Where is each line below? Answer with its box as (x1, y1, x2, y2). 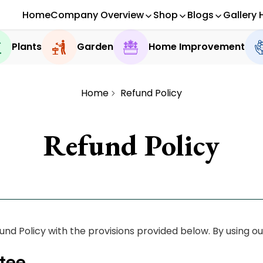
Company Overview (50, 8, 144, 22)
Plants (11, 40, 42, 53)
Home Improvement (148, 40, 245, 53)
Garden (76, 40, 113, 53)
